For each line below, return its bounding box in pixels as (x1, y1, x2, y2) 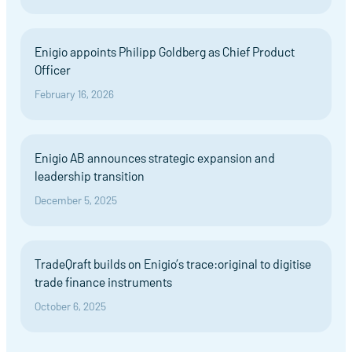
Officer (35, 62, 73, 77)
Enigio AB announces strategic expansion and (35, 150, 275, 165)
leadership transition (35, 168, 145, 183)
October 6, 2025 (35, 299, 106, 313)
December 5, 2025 (35, 193, 117, 207)
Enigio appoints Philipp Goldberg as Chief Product (35, 44, 295, 59)
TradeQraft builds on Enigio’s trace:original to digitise (35, 256, 311, 271)
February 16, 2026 (35, 87, 114, 101)
